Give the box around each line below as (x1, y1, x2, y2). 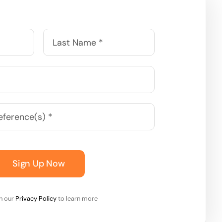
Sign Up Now (12, 158, 65, 169)
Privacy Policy (15, 194, 57, 203)
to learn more (56, 194, 98, 203)
